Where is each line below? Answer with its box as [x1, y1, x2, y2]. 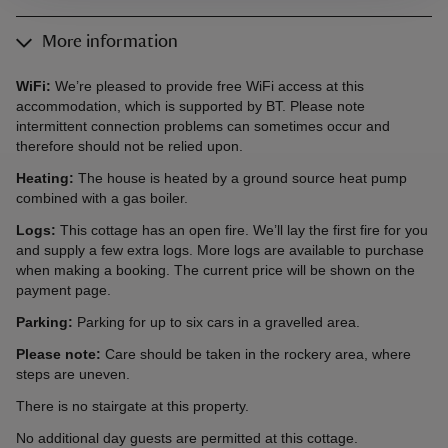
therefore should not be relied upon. [16, 138, 243, 155]
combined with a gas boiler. [16, 190, 192, 207]
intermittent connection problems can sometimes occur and [16, 118, 390, 135]
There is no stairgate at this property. [16, 398, 253, 415]
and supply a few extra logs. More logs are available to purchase [16, 242, 424, 259]
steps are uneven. [16, 366, 134, 383]
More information [42, 33, 178, 52]
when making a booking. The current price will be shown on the [16, 262, 415, 279]
